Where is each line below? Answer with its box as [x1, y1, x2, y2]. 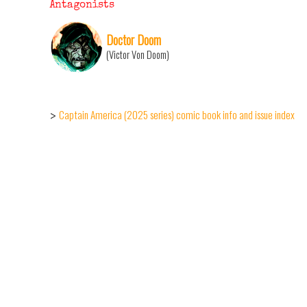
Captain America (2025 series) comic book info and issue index [59, 107, 295, 123]
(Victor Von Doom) [106, 47, 169, 62]
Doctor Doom [106, 29, 161, 49]
